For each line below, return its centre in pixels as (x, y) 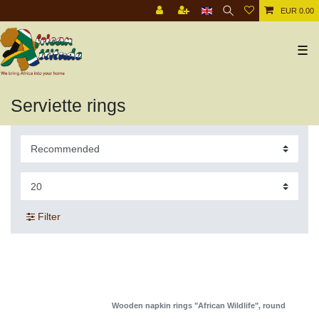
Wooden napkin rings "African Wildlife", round (199, 305)
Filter (48, 216)
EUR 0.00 (297, 11)
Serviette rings (68, 105)
